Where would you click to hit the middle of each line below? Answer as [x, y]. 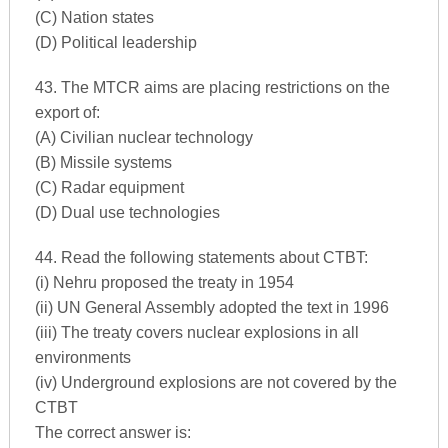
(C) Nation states [94, 17]
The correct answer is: [112, 432]
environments [82, 357]
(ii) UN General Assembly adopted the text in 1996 [211, 307]
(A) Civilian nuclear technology [143, 137]
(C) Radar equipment [109, 187]
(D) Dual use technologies [127, 212]
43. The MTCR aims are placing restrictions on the [212, 87]
